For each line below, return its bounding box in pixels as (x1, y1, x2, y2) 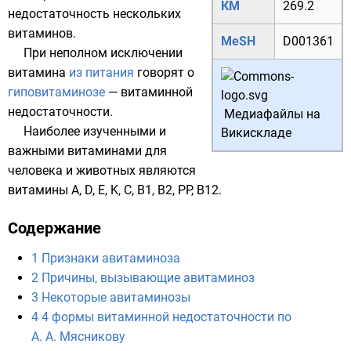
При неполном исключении (24, 45, 183, 60)
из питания (69, 65, 134, 80)
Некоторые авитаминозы (42, 290, 190, 305)
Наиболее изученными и (24, 124, 166, 139)
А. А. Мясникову (31, 329, 125, 344)
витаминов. (8, 26, 76, 41)
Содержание (8, 219, 101, 237)
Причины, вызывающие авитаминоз (42, 270, 255, 285)
